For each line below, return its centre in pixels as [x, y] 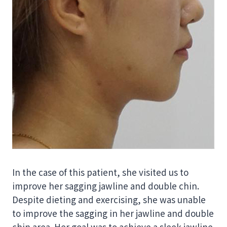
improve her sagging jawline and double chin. [106, 186]
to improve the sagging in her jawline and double [113, 213]
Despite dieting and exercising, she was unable [109, 199]
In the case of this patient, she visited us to [100, 172]
